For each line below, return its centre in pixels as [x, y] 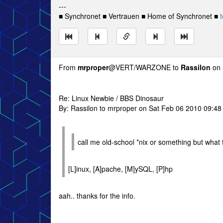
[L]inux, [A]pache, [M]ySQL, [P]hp [120, 169]
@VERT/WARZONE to [145, 67]
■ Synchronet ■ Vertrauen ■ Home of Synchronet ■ [139, 16]
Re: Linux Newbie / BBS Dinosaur [111, 98]
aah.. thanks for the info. [97, 196]
